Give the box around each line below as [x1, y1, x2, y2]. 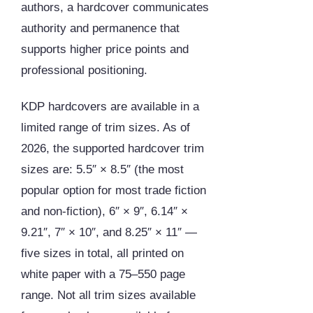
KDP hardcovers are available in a [21, 100, 199, 114]
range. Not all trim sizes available [21, 289, 196, 303]
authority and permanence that [21, 22, 180, 36]
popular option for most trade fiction [21, 184, 206, 198]
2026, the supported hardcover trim [21, 142, 204, 156]
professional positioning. [21, 64, 147, 78]
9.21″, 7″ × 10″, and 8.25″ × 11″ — [21, 226, 197, 240]
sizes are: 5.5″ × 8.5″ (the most [21, 163, 184, 177]
